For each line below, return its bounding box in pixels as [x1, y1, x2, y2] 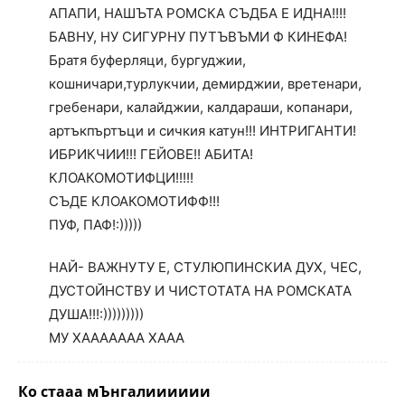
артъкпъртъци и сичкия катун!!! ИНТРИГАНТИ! [49, 122, 356, 139]
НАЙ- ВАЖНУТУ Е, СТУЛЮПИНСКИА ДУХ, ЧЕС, [49, 259, 362, 276]
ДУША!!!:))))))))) [49, 306, 144, 323]
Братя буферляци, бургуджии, [49, 52, 246, 69]
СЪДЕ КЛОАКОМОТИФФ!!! [49, 193, 220, 210]
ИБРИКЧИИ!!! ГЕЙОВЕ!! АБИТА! [49, 146, 253, 163]
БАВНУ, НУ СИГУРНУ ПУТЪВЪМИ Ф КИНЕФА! [49, 28, 347, 45]
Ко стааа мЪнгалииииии [18, 381, 211, 401]
